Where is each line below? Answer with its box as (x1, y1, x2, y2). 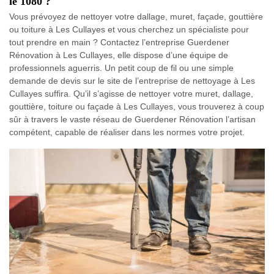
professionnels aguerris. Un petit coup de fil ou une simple (9, 62, 234, 73)
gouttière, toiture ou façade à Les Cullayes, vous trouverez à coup (9, 101, 264, 111)
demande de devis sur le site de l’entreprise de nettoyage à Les (9, 75, 255, 86)
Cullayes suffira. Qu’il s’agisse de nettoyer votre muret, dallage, (9, 88, 253, 98)
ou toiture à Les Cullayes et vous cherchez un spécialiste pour (9, 24, 249, 34)
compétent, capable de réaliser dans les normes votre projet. (9, 127, 245, 137)
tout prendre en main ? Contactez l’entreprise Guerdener (9, 37, 229, 47)
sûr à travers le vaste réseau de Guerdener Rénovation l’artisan (9, 114, 256, 124)
